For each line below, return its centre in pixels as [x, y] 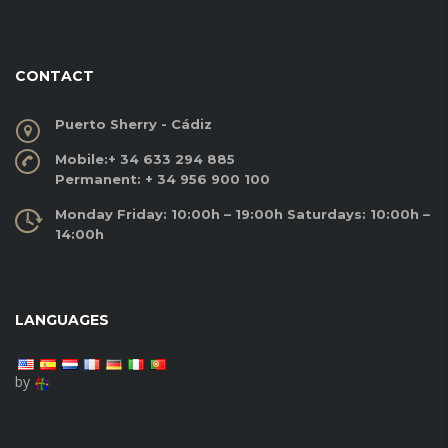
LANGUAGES [62, 320]
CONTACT [54, 76]
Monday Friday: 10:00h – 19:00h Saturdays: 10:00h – [242, 214]
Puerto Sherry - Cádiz [133, 124]
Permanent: [100, 179]
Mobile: [81, 159]
